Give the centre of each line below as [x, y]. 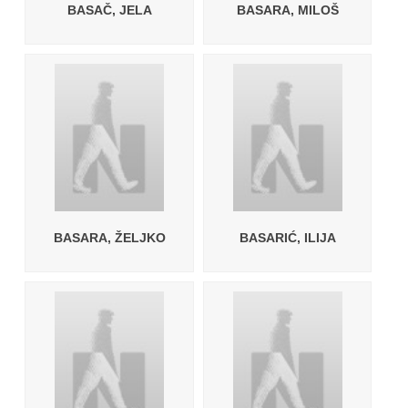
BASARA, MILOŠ [287, 10]
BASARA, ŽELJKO [109, 238]
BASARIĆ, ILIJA [287, 238]
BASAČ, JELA [109, 10]
